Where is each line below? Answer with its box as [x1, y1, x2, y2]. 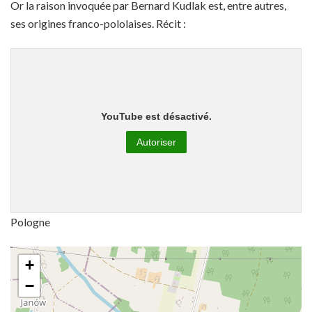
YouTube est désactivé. [100, 110, 212, 122]
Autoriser [136, 136, 176, 148]
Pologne [10, 215, 50, 229]
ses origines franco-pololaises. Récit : [10, 17, 186, 31]
